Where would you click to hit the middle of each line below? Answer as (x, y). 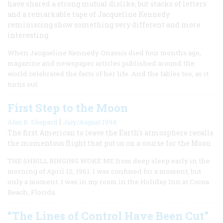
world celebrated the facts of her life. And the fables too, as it (108, 73)
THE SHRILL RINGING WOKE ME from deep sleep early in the (109, 161)
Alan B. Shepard (32, 122)
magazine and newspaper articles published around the (101, 63)
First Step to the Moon (68, 108)
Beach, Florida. (32, 192)
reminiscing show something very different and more (104, 24)
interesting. (29, 35)
